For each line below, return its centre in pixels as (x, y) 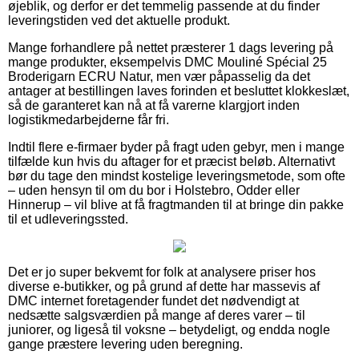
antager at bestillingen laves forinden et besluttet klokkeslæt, (179, 91)
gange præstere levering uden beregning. (125, 344)
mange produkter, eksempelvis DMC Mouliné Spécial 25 (167, 62)
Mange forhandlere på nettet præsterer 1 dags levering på (171, 47)
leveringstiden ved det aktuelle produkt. (119, 20)
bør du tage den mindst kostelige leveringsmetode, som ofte (177, 175)
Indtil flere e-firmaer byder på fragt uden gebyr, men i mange (176, 147)
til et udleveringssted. (68, 219)
